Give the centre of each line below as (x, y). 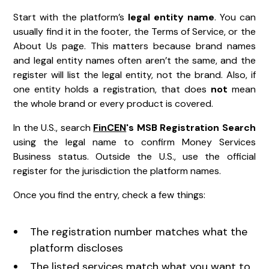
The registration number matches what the (139, 231)
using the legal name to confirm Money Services (134, 142)
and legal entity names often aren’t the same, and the (134, 60)
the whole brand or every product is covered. (113, 103)
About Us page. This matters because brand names (134, 46)
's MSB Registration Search (191, 127)
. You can (235, 17)
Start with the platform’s (71, 17)
